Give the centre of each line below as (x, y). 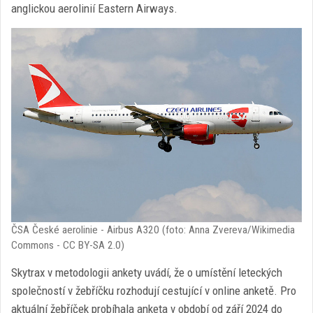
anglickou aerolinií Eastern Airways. (94, 8)
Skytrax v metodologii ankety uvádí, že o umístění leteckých (147, 272)
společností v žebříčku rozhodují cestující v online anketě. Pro (154, 290)
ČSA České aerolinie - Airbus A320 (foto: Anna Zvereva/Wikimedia (153, 230)
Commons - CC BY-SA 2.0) (68, 245)
